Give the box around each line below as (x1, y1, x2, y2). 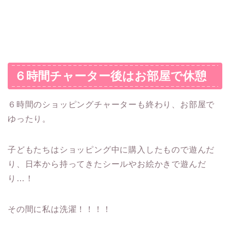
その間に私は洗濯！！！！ (8, 205, 111, 214)
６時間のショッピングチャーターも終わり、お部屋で (8, 100, 215, 109)
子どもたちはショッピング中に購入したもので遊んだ (8, 145, 215, 155)
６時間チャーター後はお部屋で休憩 (14, 69, 206, 83)
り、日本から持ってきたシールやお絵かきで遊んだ (8, 160, 206, 169)
